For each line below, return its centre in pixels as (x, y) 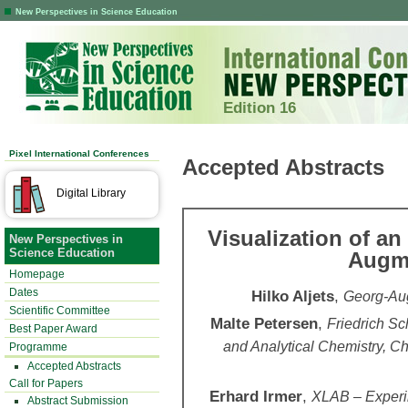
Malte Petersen (264, 323)
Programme (38, 347)
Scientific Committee (60, 311)
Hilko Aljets (293, 296)
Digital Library (91, 193)
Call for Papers (46, 383)
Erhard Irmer (256, 396)
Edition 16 (260, 107)
